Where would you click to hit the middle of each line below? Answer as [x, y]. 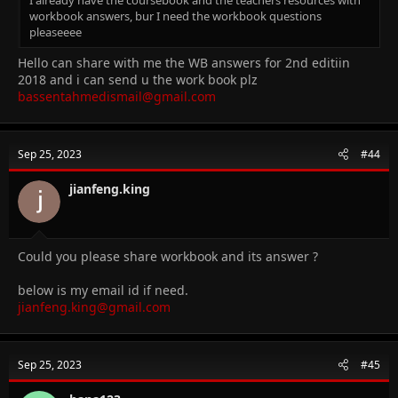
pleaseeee [56, 32]
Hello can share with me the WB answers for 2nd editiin [184, 62]
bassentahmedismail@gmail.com [117, 96]
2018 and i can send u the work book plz [138, 79]
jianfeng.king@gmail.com [94, 306]
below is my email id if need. [103, 290]
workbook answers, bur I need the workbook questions [175, 16]
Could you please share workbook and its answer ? [168, 256]
